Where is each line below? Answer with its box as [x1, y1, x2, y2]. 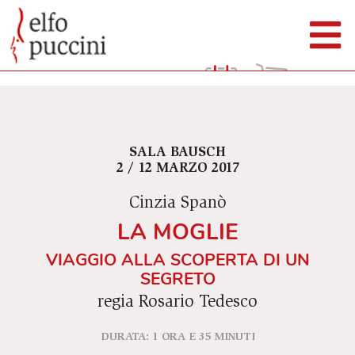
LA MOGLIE [117, 216, 238, 248]
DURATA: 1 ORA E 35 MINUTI [100, 331, 255, 343]
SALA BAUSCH [129, 146, 226, 161]
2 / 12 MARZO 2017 [116, 162, 239, 177]
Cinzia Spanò [128, 196, 227, 213]
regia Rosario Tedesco [97, 295, 258, 312]
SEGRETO [139, 268, 216, 291]
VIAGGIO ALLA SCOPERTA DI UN [45, 249, 310, 272]
